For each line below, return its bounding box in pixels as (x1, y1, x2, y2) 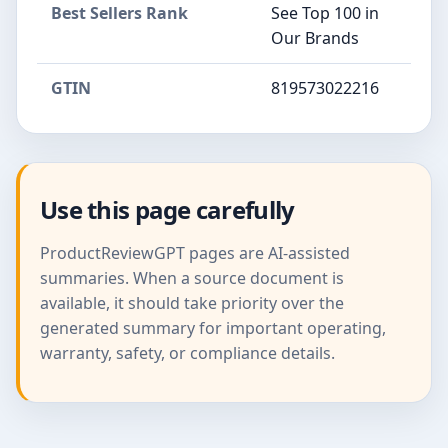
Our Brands (271, 26, 359, 49)
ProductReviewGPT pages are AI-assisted (40, 241, 350, 264)
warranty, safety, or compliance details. (40, 341, 335, 364)
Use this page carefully (40, 192, 295, 226)
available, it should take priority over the (40, 291, 344, 314)
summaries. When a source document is (40, 266, 344, 289)
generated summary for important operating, (40, 316, 386, 339)
